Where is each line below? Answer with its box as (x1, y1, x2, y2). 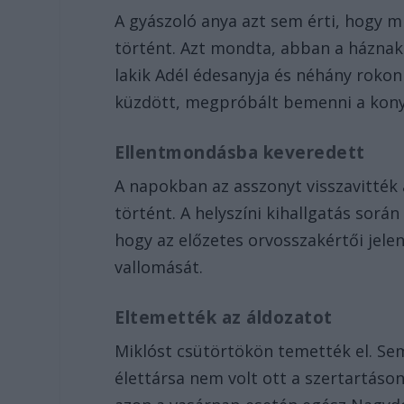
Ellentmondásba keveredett (115, 141, 365, 165)
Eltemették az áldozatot (115, 305, 333, 329)
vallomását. (115, 256, 204, 279)
